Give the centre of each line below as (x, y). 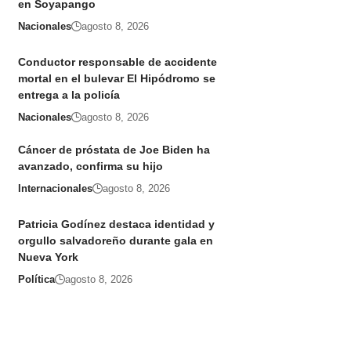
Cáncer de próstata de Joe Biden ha (114, 150)
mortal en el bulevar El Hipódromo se (116, 79)
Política (36, 280)
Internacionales (55, 189)
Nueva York (48, 257)
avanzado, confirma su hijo (90, 166)
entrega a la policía (69, 95)
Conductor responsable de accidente (117, 62)
